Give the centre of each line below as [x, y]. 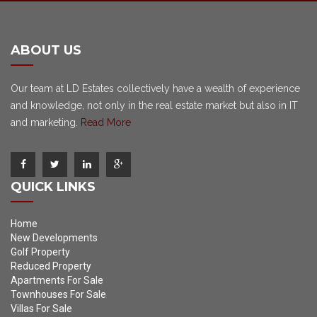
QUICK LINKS [53, 187]
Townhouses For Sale [58, 294]
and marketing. [46, 122]
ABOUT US [46, 50]
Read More [106, 122]
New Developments [54, 238]
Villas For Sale [41, 309]
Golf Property [40, 252]
